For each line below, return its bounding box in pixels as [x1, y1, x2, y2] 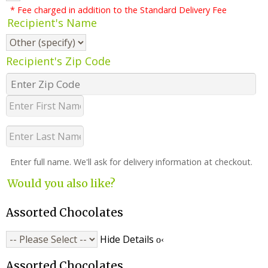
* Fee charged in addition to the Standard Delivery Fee [10, 4, 227, 16]
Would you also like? [7, 176, 115, 191]
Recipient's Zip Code [6, 54, 111, 69]
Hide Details [100, 232, 156, 246]
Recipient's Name [7, 16, 97, 31]
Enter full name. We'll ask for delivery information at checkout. [10, 156, 252, 168]
